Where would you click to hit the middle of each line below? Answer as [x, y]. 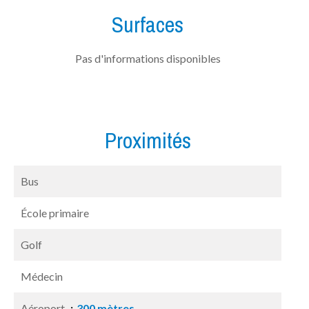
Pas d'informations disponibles [148, 58]
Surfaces [148, 24]
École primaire [55, 213]
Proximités [148, 140]
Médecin [42, 276]
